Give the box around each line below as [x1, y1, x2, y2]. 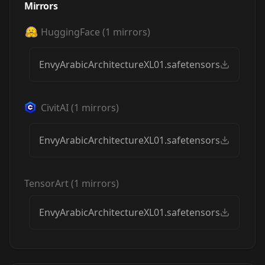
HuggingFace [41, 25, 100, 38]
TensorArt [24, 177, 69, 190]
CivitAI [41, 101, 69, 114]
